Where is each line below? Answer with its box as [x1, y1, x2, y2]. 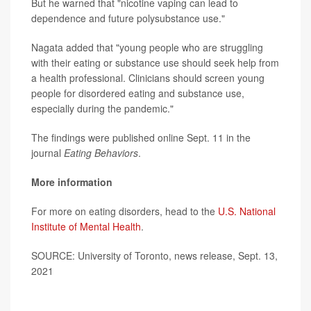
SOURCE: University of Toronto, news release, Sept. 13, [31, 249, 278, 262]
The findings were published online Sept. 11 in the [31, 131, 251, 144]
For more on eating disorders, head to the [31, 204, 218, 218]
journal [31, 146, 64, 160]
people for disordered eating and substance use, [31, 86, 244, 100]
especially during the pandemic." [31, 101, 174, 115]
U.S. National [218, 204, 276, 218]
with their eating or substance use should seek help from [31, 56, 279, 69]
